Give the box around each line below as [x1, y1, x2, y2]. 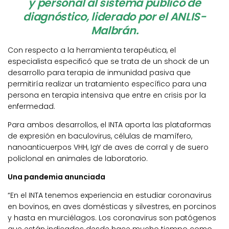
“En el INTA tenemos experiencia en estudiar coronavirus [8, 190, 212, 201]
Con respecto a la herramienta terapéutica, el [8, 44, 176, 55]
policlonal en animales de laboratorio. [8, 153, 148, 164]
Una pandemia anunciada [8, 172, 105, 182]
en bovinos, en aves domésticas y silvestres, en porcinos [8, 201, 216, 212]
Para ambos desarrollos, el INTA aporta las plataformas [8, 120, 211, 130]
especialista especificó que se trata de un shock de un [8, 56, 209, 66]
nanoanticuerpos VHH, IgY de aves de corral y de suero [8, 142, 209, 153]
